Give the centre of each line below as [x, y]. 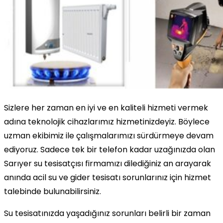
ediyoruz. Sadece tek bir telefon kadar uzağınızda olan [110, 149]
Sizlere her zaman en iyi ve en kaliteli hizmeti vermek [106, 108]
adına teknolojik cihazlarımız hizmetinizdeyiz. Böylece [107, 121]
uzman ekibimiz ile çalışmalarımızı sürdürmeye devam [109, 135]
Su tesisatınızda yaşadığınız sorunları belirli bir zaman [107, 213]
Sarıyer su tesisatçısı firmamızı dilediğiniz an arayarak [108, 163]
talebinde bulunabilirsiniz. [53, 191]
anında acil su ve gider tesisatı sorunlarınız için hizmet [108, 177]
